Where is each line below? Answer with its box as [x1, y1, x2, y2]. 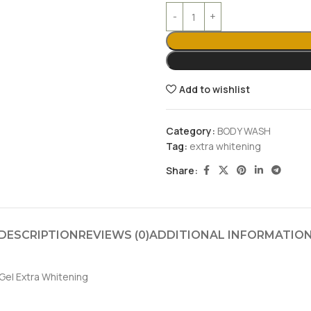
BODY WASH [217, 124, 271, 137]
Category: [166, 124, 215, 137]
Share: [166, 163, 198, 177]
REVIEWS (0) [78, 228, 149, 242]
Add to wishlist [179, 83, 251, 96]
